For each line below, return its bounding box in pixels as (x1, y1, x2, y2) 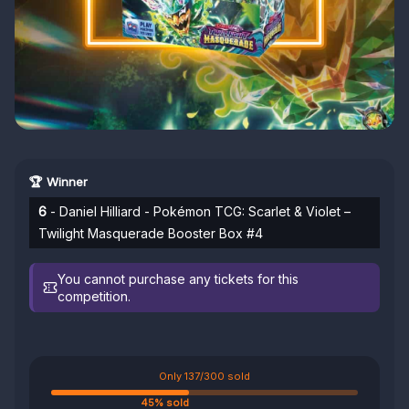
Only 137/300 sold (159, 370, 250, 383)
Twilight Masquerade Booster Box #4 (38, 225, 263, 241)
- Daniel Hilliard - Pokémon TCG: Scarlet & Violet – (47, 204, 351, 219)
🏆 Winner (29, 174, 88, 189)
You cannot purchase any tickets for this (58, 271, 299, 287)
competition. (58, 288, 131, 304)
